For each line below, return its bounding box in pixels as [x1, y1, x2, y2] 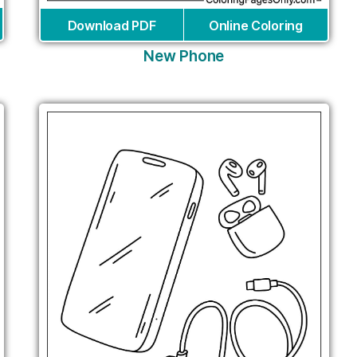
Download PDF [67, 17, 156, 33]
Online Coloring [208, 17, 303, 33]
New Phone [143, 46, 225, 65]
